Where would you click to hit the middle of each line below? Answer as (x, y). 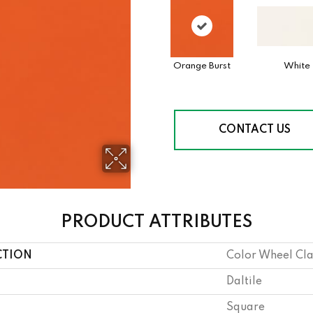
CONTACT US (255, 130)
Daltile (244, 282)
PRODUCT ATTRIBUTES (156, 223)
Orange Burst (202, 66)
